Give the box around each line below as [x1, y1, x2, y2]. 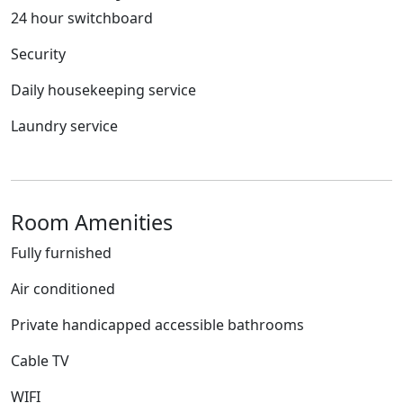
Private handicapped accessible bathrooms [11, 315, 304, 336]
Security [11, 44, 66, 65]
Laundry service [11, 116, 118, 137]
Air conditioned [11, 279, 115, 300]
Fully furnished [11, 243, 112, 264]
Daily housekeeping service [11, 80, 196, 101]
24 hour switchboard [11, 8, 153, 29]
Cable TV [11, 351, 69, 372]
